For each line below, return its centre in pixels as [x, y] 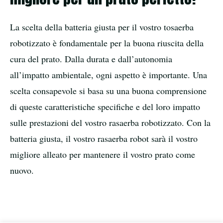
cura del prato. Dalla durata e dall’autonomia [91, 58]
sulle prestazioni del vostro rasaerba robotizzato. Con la [110, 122]
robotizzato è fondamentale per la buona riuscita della [107, 43]
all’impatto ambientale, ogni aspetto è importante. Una [109, 74]
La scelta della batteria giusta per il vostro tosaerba [102, 27]
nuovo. [22, 170]
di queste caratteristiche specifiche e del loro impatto [105, 106]
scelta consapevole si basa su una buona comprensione [108, 90]
